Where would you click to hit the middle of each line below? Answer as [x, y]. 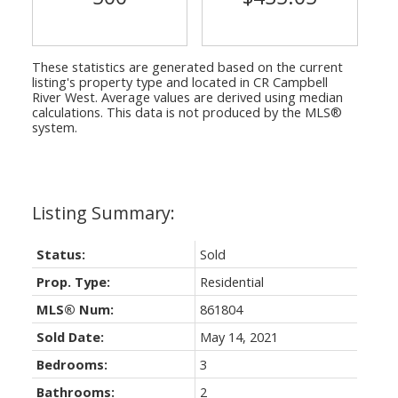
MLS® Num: [75, 309]
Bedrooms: [72, 364]
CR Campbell [290, 81]
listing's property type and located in [142, 81]
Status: [60, 254]
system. [54, 127]
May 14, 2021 [239, 336]
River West [63, 96]
